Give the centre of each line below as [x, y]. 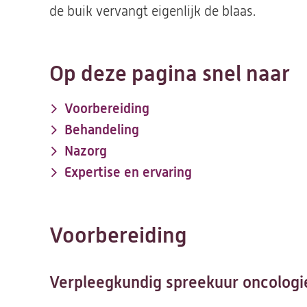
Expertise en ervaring [128, 172]
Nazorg [86, 151]
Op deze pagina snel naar [170, 74]
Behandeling [102, 130]
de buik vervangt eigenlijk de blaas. [152, 11]
